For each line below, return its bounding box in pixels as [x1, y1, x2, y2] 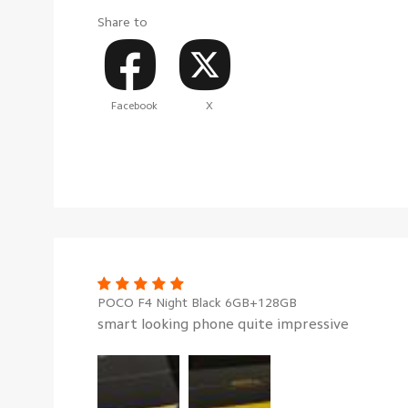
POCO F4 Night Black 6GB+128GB [97, 295, 297, 309]
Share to [97, 15, 148, 28]
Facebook [111, 99, 158, 111]
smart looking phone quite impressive [97, 316, 349, 331]
